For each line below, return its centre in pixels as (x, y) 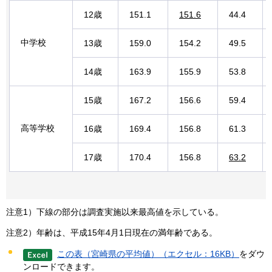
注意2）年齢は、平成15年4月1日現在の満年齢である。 (112, 233)
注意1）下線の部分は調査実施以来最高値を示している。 (115, 212)
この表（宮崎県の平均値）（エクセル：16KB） (148, 253)
